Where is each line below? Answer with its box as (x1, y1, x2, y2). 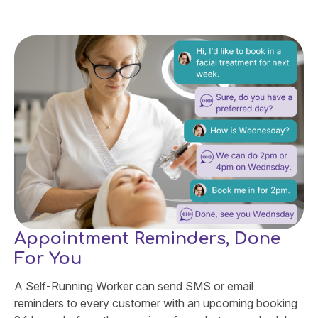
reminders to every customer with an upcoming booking (14, 296, 297, 311)
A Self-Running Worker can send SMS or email (14, 279, 253, 294)
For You (14, 249, 82, 269)
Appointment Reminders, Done (14, 229, 280, 249)
